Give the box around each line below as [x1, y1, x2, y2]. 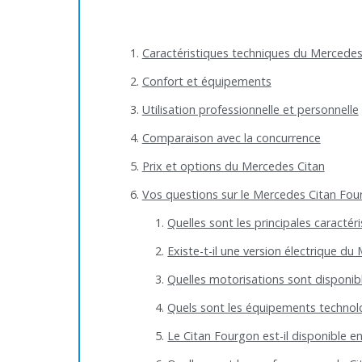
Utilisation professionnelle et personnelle [141, 102, 359, 118]
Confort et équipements [141, 74, 271, 90]
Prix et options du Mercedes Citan [141, 158, 325, 175]
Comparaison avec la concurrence [141, 130, 321, 146]
